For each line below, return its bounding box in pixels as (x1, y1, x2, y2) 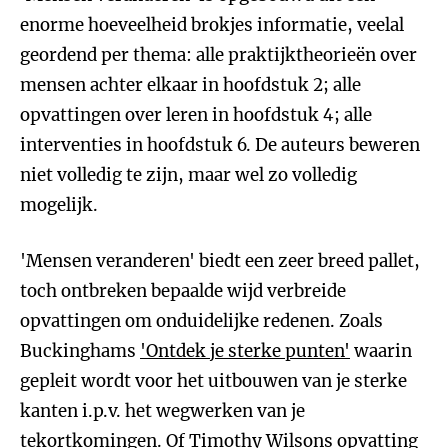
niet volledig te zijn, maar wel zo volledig (20, 164, 357, 186)
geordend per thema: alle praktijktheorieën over (20, 44, 417, 66)
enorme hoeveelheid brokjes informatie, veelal (20, 14, 404, 36)
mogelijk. (20, 194, 98, 216)
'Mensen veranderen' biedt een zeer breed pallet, (20, 250, 420, 272)
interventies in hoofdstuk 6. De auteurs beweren (20, 134, 420, 156)
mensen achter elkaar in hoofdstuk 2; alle (20, 74, 361, 96)
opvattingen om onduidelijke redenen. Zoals (20, 310, 383, 332)
